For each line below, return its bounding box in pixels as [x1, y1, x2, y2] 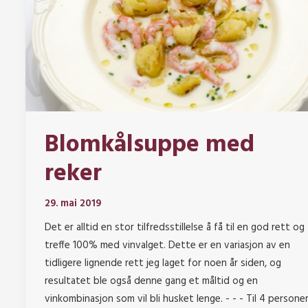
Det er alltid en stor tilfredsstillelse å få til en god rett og [45, 219, 305, 236]
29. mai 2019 [45, 195, 101, 212]
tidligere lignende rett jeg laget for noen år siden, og [45, 255, 281, 272]
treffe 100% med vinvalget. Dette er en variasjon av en [45, 237, 290, 254]
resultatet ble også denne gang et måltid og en [45, 273, 258, 290]
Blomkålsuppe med [45, 126, 254, 165]
